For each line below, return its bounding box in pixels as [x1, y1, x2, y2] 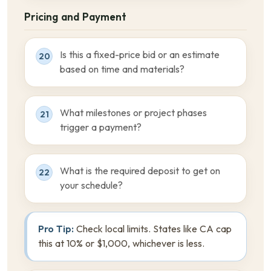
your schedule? [60, 180, 123, 191]
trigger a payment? [60, 122, 142, 132]
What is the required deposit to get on [60, 166, 220, 176]
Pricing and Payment [24, 11, 126, 23]
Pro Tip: [38, 224, 74, 234]
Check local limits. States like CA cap [74, 224, 232, 234]
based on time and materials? [60, 64, 184, 74]
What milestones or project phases [60, 108, 207, 118]
